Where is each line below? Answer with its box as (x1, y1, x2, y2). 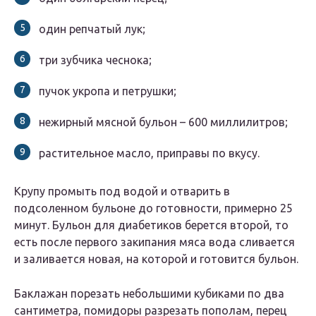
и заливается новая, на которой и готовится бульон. (14, 253, 298, 266)
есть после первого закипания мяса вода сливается (14, 236, 295, 249)
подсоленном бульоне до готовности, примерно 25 (14, 202, 293, 215)
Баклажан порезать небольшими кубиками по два (14, 287, 284, 300)
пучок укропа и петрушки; (39, 85, 176, 98)
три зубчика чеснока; (39, 54, 152, 67)
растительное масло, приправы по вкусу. (39, 147, 260, 160)
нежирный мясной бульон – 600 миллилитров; (39, 116, 288, 129)
